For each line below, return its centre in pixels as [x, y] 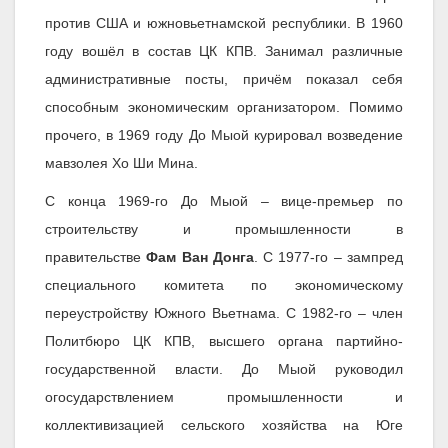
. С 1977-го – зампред [328, 257]
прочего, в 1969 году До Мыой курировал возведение [224, 135]
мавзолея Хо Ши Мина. [121, 163]
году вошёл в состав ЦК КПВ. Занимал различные [224, 51]
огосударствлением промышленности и [224, 397]
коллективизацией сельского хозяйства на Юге [224, 425]
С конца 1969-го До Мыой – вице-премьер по [224, 201]
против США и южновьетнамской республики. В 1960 [224, 23]
